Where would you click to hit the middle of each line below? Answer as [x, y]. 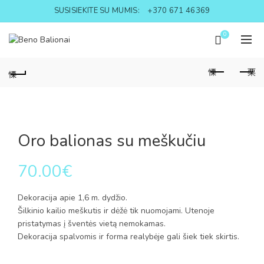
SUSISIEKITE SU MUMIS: [98, 11]
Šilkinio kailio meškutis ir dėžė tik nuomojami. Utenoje [116, 211]
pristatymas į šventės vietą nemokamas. [92, 224]
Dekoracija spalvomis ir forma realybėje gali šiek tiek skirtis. [128, 237]
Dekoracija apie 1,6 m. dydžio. [72, 198]
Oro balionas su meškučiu [112, 141]
